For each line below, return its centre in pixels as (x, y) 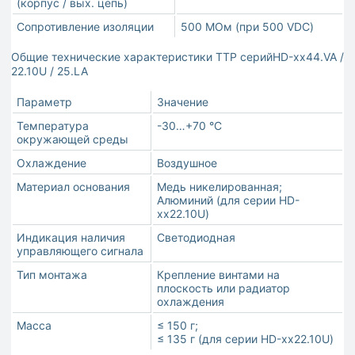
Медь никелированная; (219, 187)
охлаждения (191, 302)
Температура (53, 126)
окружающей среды (73, 139)
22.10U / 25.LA (50, 71)
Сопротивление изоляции (85, 27)
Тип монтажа (52, 275)
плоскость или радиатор (223, 288)
